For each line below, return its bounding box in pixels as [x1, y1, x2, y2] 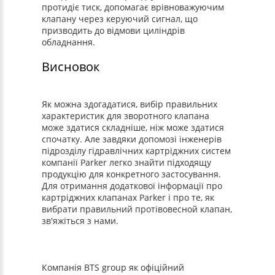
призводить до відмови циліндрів [42, 25, 185, 36]
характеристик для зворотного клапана [42, 110, 210, 122]
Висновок [42, 58, 100, 75]
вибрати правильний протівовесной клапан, [42, 203, 233, 215]
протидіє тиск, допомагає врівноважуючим [42, 1, 225, 13]
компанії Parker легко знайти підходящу [42, 157, 212, 168]
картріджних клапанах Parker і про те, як [42, 192, 215, 203]
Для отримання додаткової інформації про [42, 180, 223, 192]
